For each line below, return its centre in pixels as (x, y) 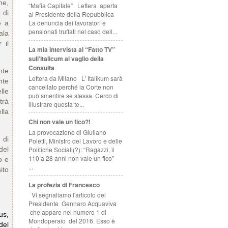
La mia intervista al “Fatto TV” (72, 50)
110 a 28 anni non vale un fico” (73, 158)
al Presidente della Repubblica (73, 14)
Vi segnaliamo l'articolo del (67, 194)
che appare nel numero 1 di (68, 212)
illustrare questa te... (56, 104)
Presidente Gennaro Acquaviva (73, 203)
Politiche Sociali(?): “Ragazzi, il (72, 149)
